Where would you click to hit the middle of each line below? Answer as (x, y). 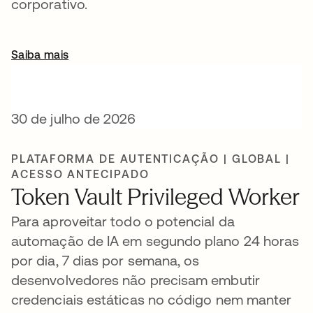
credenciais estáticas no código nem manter (152, 299)
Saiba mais (40, 54)
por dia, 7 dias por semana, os (105, 260)
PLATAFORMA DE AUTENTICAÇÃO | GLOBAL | (151, 159)
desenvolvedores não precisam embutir (136, 280)
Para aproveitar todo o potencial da (123, 221)
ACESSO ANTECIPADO (80, 174)
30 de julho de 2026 (74, 118)
